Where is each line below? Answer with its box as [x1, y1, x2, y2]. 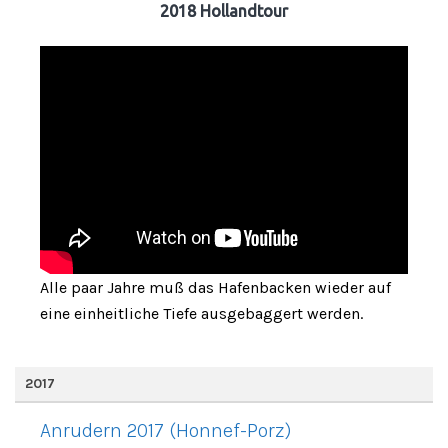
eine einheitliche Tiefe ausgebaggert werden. [40, 303, 363, 323]
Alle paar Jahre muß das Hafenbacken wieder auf [40, 277, 391, 297]
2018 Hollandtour [160, 2, 288, 21]
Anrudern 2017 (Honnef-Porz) [40, 418, 291, 442]
